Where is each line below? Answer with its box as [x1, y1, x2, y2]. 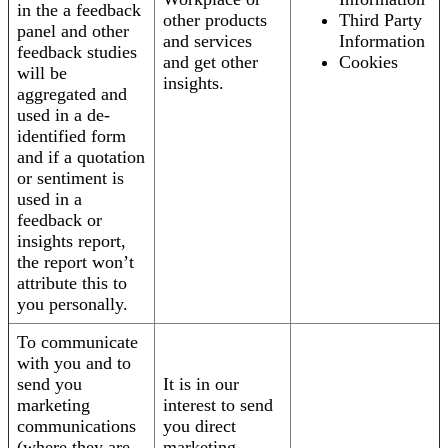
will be [17, 63, 67, 84]
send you [17, 374, 82, 395]
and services [163, 31, 252, 52]
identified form [17, 126, 126, 147]
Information [339, 31, 425, 52]
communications [17, 416, 136, 437]
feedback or [17, 210, 102, 231]
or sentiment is [17, 168, 124, 189]
